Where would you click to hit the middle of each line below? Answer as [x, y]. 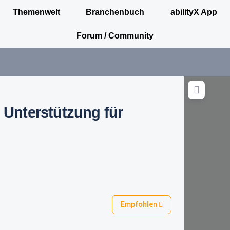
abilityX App [194, 12]
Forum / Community [115, 36]
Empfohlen [140, 204]
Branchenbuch [115, 12]
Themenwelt [37, 12]
